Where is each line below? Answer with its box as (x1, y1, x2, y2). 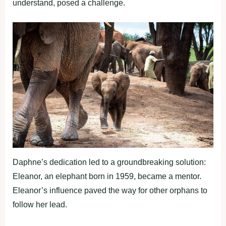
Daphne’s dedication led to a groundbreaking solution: (13, 158, 206, 167)
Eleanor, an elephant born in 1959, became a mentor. (13, 172, 201, 181)
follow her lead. (13, 200, 67, 209)
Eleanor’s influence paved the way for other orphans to (13, 186, 207, 195)
